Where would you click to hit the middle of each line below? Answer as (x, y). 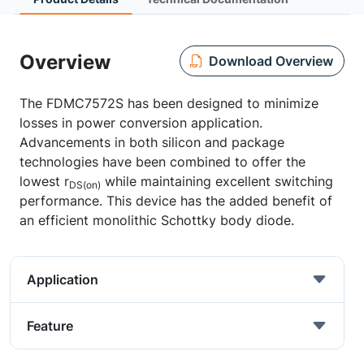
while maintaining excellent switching (217, 181)
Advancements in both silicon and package (152, 142)
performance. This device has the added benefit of (176, 201)
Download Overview (271, 61)
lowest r (44, 181)
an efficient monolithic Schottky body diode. (157, 220)
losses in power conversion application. (141, 123)
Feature (50, 326)
